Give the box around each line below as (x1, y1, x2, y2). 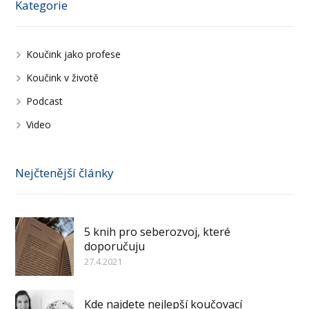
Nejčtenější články (15, 165, 114, 181)
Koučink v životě (26, 71, 99, 85)
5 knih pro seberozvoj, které (84, 224, 231, 240)
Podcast (26, 94, 63, 108)
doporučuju (84, 239, 146, 255)
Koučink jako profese (26, 48, 121, 61)
